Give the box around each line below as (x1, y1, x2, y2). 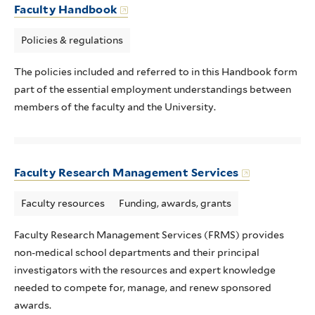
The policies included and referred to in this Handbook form (14, 66, 297, 77)
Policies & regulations (21, 34, 123, 46)
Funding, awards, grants (119, 198, 231, 209)
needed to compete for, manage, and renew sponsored (14, 282, 271, 293)
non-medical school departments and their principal (14, 247, 259, 258)
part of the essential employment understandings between (14, 84, 291, 95)
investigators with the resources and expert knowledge (14, 264, 276, 276)
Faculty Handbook (14, 3, 117, 16)
